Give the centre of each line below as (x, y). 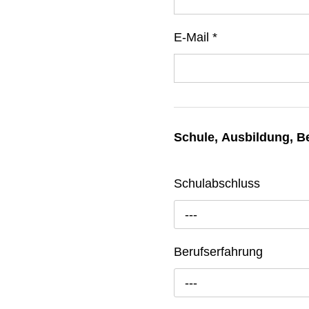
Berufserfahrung (218, 251)
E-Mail (193, 37)
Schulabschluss (217, 183)
